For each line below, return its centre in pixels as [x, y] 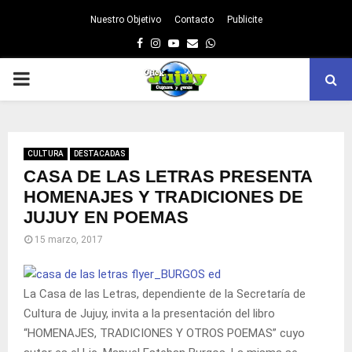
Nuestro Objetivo [125, 20]
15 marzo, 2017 [69, 240]
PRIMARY [52, 79]
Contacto [194, 20]
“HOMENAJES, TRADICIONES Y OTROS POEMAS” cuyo [164, 333]
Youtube [200, 42]
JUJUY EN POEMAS [106, 217]
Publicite [244, 20]
